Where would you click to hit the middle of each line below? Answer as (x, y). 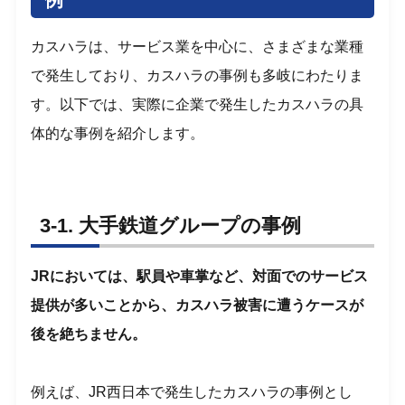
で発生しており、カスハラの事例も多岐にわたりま (198, 76)
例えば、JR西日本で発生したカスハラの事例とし (192, 392)
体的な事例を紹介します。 (118, 134)
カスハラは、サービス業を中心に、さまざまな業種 (198, 47)
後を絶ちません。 (89, 334)
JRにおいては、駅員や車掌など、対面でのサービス (200, 277)
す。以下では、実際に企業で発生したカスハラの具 (198, 105)
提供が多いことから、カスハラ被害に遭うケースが (198, 306)
